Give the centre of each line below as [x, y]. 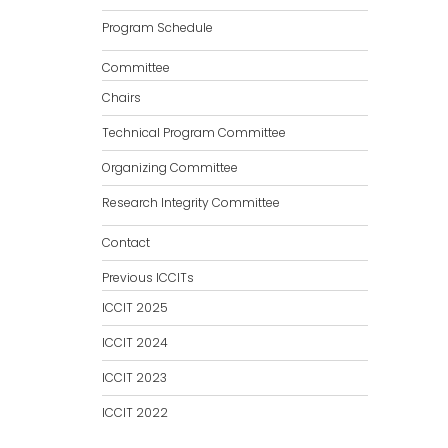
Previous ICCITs [148, 278]
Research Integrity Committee [191, 203]
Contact [126, 243]
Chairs [121, 98]
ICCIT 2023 [134, 378]
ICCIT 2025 [135, 308]
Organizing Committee [170, 168]
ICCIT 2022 [135, 413]
